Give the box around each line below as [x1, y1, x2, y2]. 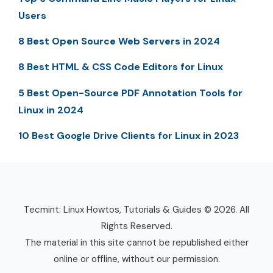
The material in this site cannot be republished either [24, 236, 249, 249]
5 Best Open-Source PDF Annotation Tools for [18, 86, 243, 99]
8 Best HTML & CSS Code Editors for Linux [18, 60, 223, 74]
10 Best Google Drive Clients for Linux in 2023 [18, 129, 239, 143]
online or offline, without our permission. [53, 253, 220, 266]
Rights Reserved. [101, 220, 172, 233]
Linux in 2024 [18, 103, 83, 116]
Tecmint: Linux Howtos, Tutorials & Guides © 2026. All [24, 204, 249, 216]
